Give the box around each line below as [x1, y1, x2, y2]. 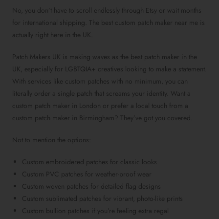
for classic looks [110, 157, 157, 167]
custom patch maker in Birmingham [12, 113, 114, 123]
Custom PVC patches [22, 169, 83, 179]
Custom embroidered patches [22, 157, 110, 167]
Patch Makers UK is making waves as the [12, 52, 131, 62]
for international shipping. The [12, 18, 101, 28]
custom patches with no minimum [65, 76, 161, 87]
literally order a [12, 88, 58, 99]
